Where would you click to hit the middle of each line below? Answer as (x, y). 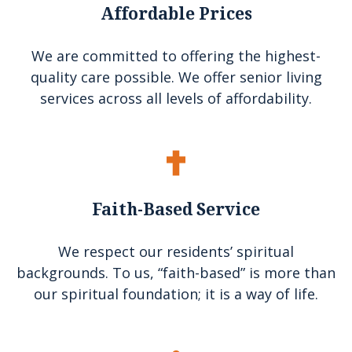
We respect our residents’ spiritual (176, 251)
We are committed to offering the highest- (176, 56)
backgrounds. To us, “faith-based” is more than (176, 273)
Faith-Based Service (176, 209)
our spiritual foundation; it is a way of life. (176, 294)
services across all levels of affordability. (176, 98)
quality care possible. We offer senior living (176, 77)
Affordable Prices (176, 14)
